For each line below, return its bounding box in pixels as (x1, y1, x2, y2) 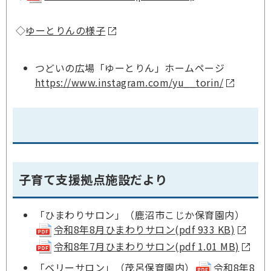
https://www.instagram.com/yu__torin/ (35, 74, 224, 90)
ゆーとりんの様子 (25, 22, 106, 38)
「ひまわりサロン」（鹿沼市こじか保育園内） (35, 207, 245, 222)
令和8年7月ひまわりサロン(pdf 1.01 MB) (54, 238, 240, 253)
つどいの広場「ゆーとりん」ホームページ (35, 60, 225, 75)
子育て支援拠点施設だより (19, 170, 168, 188)
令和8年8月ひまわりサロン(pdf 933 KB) (54, 221, 235, 237)
